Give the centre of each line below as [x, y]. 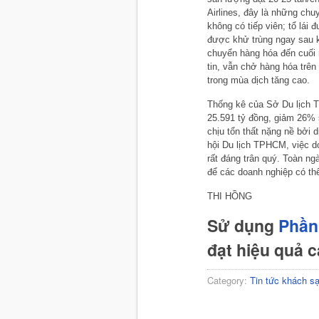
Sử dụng [243, 225]
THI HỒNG [230, 196]
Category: [229, 280]
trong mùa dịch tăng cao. [260, 80]
